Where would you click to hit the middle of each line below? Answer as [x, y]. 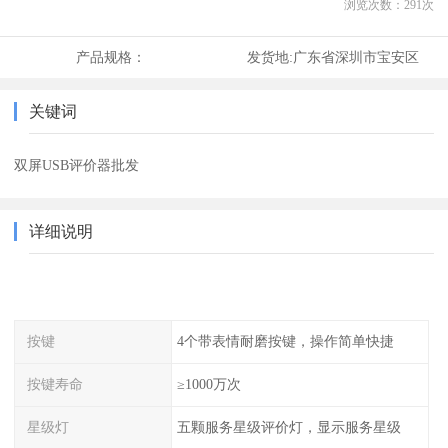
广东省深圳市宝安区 [355, 57]
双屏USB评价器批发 [77, 165]
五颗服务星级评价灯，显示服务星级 [288, 426]
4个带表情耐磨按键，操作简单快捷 [285, 341]
